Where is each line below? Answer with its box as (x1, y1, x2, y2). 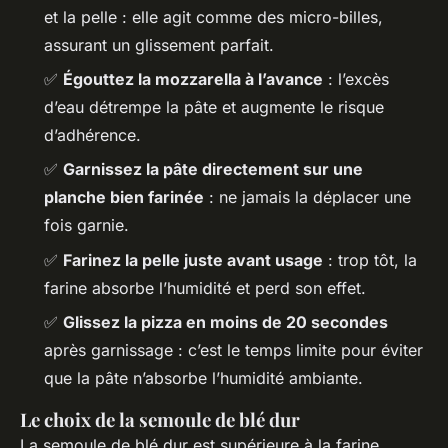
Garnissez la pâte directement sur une (63, 159, 363, 180)
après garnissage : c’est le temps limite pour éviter (44, 340, 423, 361)
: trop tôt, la (323, 249, 417, 270)
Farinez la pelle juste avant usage (63, 249, 323, 270)
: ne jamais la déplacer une (204, 187, 411, 208)
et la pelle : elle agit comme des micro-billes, (44, 6, 383, 27)
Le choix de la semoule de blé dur (20, 407, 300, 433)
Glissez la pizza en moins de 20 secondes (63, 312, 388, 333)
